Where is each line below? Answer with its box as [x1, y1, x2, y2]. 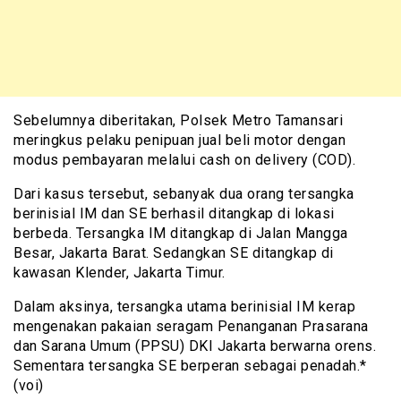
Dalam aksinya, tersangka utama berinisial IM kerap [13, 298, 355, 316]
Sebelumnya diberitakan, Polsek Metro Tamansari [13, 112, 343, 130]
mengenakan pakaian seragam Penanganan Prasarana [13, 318, 369, 336]
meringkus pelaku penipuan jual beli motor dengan [13, 132, 346, 149]
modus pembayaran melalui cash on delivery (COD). [13, 151, 355, 169]
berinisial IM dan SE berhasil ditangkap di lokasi [13, 205, 335, 223]
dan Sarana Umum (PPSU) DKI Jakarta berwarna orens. [13, 337, 376, 355]
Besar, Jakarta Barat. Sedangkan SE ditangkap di [13, 244, 334, 262]
